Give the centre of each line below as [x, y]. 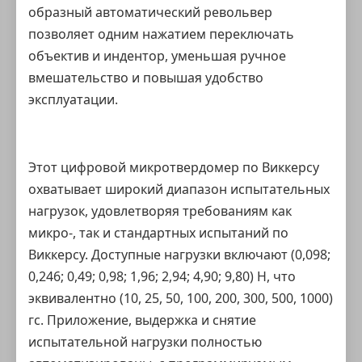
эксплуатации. [73, 99]
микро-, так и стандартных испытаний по [158, 233]
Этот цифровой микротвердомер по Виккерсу [174, 167]
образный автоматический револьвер [150, 12]
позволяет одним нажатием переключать [161, 34]
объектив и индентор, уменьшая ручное [157, 56]
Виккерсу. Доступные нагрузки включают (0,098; [179, 255]
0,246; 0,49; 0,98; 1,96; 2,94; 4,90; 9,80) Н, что [162, 276]
